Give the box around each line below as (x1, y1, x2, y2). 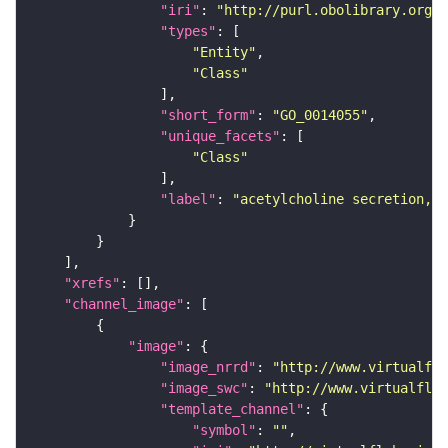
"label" (160, 191, 216, 208)
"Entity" (192, 44, 256, 61)
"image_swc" (160, 380, 248, 397)
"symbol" (192, 422, 256, 439)
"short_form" (160, 107, 256, 124)
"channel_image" (64, 296, 184, 313)
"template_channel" (160, 401, 304, 418)
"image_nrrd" (160, 359, 256, 376)
